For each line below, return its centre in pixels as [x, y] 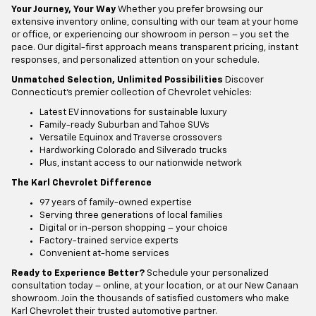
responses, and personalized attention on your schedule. [135, 61]
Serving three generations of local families [131, 216]
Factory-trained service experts [109, 241]
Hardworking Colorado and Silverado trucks [133, 151]
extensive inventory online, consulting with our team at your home [155, 23]
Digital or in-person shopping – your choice [134, 229]
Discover [243, 80]
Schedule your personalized [207, 274]
